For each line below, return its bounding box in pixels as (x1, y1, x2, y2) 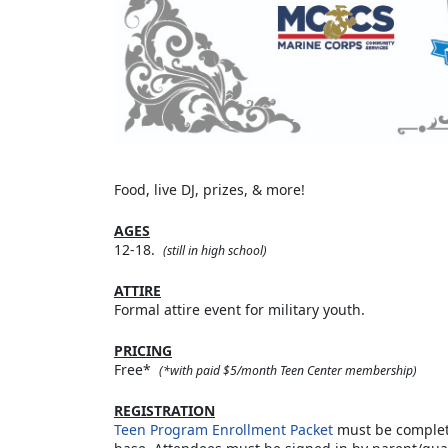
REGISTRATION (114, 400, 215, 420)
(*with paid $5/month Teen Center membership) (159, 361, 417, 379)
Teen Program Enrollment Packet (114, 419, 333, 439)
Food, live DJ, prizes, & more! (114, 179, 305, 199)
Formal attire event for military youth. (114, 299, 365, 319)
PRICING (114, 340, 172, 360)
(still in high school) (163, 241, 267, 259)
